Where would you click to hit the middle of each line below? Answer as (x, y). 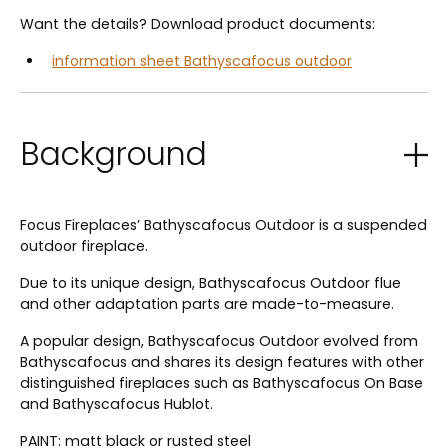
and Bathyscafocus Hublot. (116, 404)
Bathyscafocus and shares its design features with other (222, 362)
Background (113, 154)
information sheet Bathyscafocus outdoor (202, 60)
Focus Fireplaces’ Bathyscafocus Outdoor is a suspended (223, 225)
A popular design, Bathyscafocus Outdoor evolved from (219, 341)
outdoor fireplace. (84, 246)
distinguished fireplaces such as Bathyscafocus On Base (221, 383)
